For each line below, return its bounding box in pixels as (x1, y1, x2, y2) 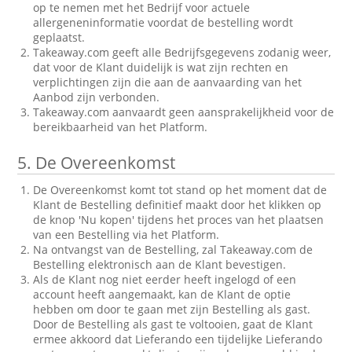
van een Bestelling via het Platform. (33, 227, 220, 242)
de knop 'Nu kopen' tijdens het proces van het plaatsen (33, 212, 324, 227)
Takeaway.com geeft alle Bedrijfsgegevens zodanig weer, (33, 45, 332, 60)
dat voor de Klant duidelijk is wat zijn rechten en (33, 60, 289, 75)
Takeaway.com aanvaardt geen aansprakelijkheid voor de (33, 104, 335, 119)
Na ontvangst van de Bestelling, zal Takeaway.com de (33, 242, 313, 257)
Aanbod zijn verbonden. (33, 90, 160, 104)
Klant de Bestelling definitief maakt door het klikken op (33, 197, 322, 212)
